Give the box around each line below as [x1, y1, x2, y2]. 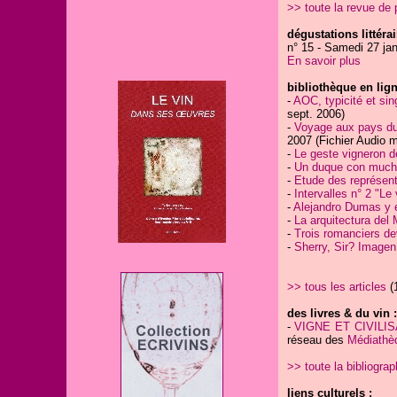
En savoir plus [286, 54, 361, 67]
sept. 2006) [286, 107, 345, 121]
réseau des [286, 333, 347, 346]
